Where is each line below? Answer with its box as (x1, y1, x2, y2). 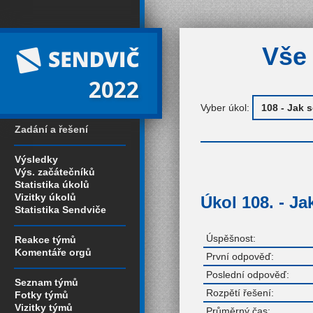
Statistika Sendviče (15, 204, 106, 215)
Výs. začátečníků (15, 166, 95, 177)
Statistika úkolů (15, 179, 89, 190)
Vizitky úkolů (15, 191, 76, 203)
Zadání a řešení (15, 124, 88, 135)
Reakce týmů (15, 234, 76, 245)
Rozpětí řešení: (206, 286, 274, 298)
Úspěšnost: (206, 232, 256, 244)
